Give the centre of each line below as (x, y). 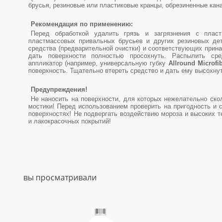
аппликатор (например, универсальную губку (98, 63)
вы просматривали (60, 177)
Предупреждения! (59, 89)
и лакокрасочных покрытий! (70, 121)
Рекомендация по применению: (82, 24)
